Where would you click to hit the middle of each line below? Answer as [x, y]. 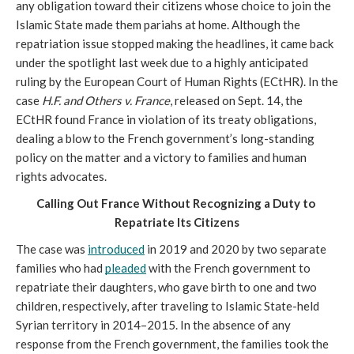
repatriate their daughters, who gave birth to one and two [166, 286]
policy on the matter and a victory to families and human [161, 157]
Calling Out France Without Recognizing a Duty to [176, 203]
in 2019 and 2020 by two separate [235, 249]
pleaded [126, 267]
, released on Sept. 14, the [236, 100]
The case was [52, 249]
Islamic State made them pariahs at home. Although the [158, 24]
